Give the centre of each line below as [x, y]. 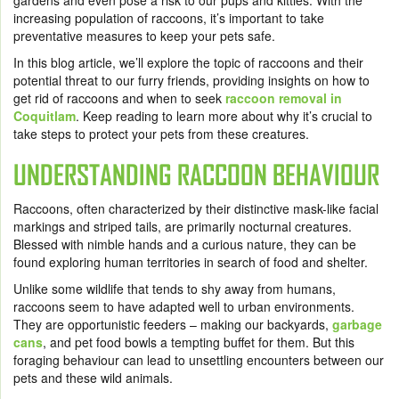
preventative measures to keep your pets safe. [144, 36]
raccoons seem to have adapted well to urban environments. [184, 307]
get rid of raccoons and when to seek [119, 98]
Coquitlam [45, 116]
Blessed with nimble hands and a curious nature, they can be [185, 244]
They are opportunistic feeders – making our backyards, [173, 325]
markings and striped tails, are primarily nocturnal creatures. [183, 227]
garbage [357, 325]
